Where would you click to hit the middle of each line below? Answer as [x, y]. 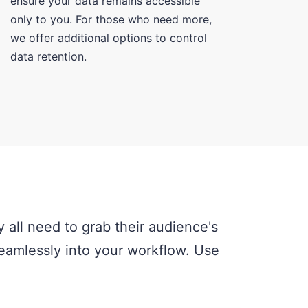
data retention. [48, 56]
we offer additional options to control [108, 37]
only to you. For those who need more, [111, 19]
